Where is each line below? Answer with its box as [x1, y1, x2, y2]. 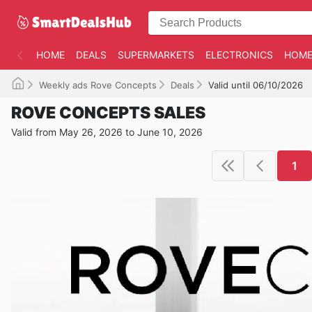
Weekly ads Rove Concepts [39, 79, 157, 91]
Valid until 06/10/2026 [208, 79, 303, 91]
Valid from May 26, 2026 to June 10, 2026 [11, 126, 203, 138]
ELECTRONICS [205, 49, 273, 61]
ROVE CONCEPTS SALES [11, 103, 205, 123]
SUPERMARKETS [118, 49, 194, 61]
